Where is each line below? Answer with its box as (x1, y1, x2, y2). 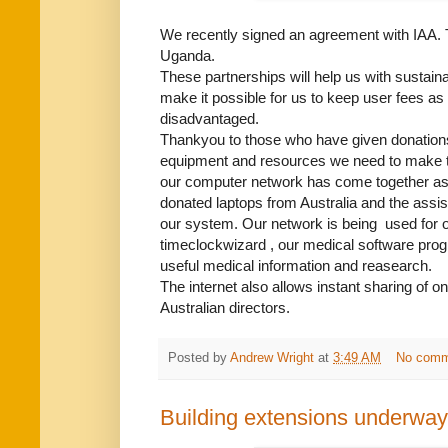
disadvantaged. (160, 110, 259, 128)
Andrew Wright (230, 350, 314, 365)
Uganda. (160, 47, 215, 65)
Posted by (168, 350, 230, 365)
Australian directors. (160, 299, 290, 317)
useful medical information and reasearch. (160, 257, 432, 275)
